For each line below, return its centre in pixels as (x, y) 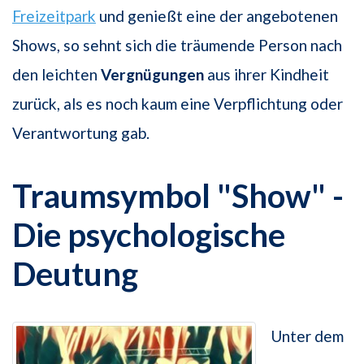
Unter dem (307, 336)
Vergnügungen (152, 75)
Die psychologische (149, 235)
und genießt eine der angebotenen (217, 16)
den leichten (56, 75)
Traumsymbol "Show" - (178, 196)
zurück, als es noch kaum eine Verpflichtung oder (178, 104)
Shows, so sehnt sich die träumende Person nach (177, 45)
